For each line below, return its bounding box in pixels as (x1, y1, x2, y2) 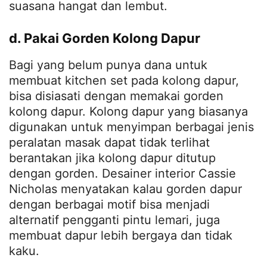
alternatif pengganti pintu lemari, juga (9, 212, 220, 227)
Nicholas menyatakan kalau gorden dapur (9, 181, 242, 196)
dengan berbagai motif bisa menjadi (9, 197, 210, 212)
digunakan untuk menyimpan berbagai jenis (9, 119, 254, 134)
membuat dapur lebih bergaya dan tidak (9, 228, 232, 243)
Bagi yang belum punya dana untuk (9, 57, 207, 72)
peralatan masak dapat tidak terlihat (9, 135, 210, 150)
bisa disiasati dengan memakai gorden (9, 88, 223, 103)
